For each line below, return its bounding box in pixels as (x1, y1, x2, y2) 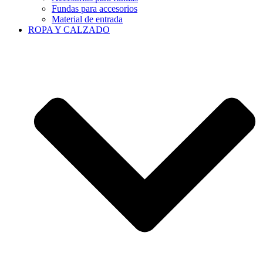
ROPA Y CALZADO (28, 24, 110, 35)
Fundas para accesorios (52, 3, 137, 14)
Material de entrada (52, 14, 123, 24)
